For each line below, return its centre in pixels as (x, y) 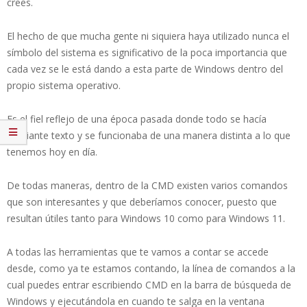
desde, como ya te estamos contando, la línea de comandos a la (151, 268)
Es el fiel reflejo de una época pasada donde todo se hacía (137, 119)
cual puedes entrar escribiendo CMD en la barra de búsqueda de (149, 284)
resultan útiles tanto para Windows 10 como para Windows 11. (146, 218)
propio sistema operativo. (64, 85)
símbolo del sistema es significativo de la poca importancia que (147, 52)
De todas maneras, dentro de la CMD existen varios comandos (147, 185)
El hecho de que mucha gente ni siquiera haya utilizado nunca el (148, 36)
